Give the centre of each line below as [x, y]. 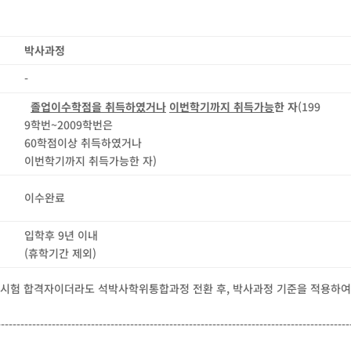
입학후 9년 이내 [61, 235]
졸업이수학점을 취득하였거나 [98, 107]
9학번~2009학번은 [69, 125]
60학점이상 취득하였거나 [83, 143]
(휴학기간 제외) [60, 253]
